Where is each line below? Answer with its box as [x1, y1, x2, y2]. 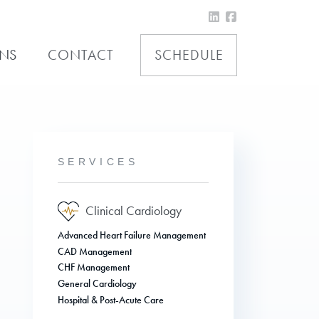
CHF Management [57, 261, 130, 274]
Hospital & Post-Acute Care [57, 293, 164, 306]
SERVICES [57, 156, 139, 167]
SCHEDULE [155, 47, 224, 63]
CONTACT [47, 47, 114, 63]
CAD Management [57, 245, 132, 258]
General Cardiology [57, 278, 137, 291]
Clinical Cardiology [85, 204, 182, 219]
